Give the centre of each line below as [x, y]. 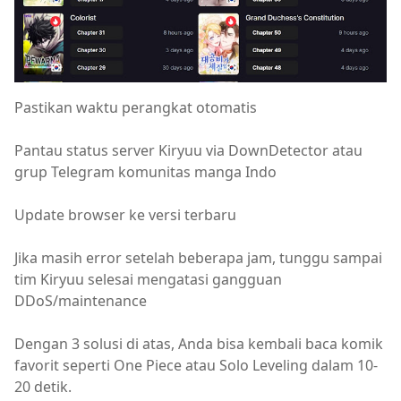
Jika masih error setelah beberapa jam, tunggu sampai [198, 258]
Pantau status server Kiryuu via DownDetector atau [188, 151]
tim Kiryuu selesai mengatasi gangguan [148, 280]
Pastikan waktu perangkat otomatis [136, 108]
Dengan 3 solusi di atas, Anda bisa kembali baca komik [199, 344]
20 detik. [43, 387]
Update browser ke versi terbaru [125, 215]
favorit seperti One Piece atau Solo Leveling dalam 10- [196, 366]
